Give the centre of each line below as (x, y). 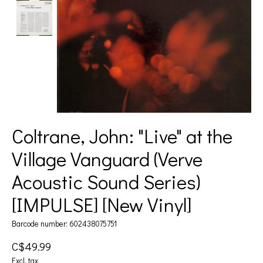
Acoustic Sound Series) (106, 181)
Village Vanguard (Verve (107, 158)
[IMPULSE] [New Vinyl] (102, 204)
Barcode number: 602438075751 (64, 224)
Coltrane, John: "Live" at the (122, 135)
